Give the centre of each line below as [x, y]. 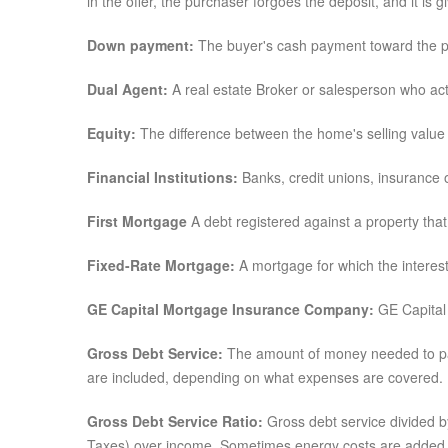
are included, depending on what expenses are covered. [265, 377]
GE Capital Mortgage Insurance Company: [230, 309]
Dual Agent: [129, 89]
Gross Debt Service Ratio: [177, 421]
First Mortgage [137, 221]
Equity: [111, 133]
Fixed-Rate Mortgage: [161, 265]
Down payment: [142, 45]
